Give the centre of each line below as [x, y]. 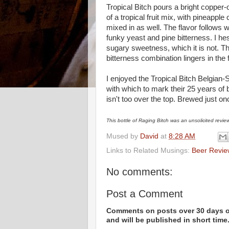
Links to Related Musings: [149, 150]
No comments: [140, 171]
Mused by [123, 136]
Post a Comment [145, 193]
